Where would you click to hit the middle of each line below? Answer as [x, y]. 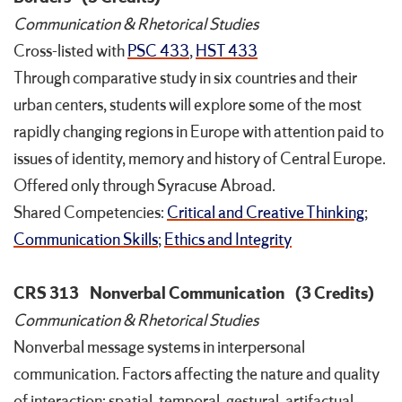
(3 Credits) [335, 294]
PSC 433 [158, 52]
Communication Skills [86, 240]
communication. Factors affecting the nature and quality [197, 375]
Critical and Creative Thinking [266, 213]
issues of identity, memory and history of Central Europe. [200, 159]
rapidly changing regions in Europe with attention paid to [199, 132]
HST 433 [227, 52]
